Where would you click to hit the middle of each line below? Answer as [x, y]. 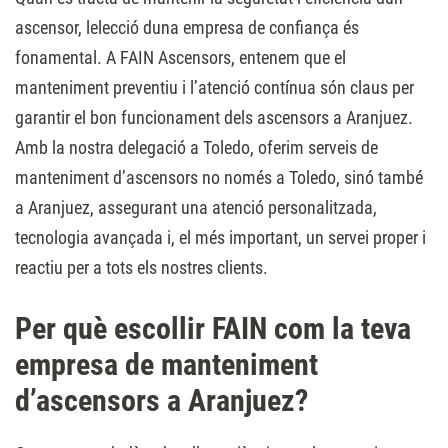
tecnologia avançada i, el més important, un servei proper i [220, 238]
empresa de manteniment [166, 365]
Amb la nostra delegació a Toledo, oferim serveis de [196, 148]
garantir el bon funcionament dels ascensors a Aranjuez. [214, 118]
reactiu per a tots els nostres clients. [141, 268]
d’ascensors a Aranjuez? [161, 401]
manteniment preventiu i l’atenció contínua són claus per [214, 88]
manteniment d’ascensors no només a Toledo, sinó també [219, 178]
